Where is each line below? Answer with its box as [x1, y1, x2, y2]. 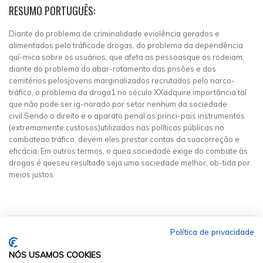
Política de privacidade [170, 227, 254, 237]
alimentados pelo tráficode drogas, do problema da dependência [9, 41, 243, 50]
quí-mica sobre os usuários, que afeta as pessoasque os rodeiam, [9, 52, 244, 62]
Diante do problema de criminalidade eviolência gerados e [9, 29, 220, 38]
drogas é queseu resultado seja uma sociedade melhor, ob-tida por [9, 158, 250, 167]
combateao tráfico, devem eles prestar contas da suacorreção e [9, 134, 240, 144]
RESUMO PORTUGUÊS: [9, 3, 95, 18]
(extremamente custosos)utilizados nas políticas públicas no [9, 123, 224, 132]
